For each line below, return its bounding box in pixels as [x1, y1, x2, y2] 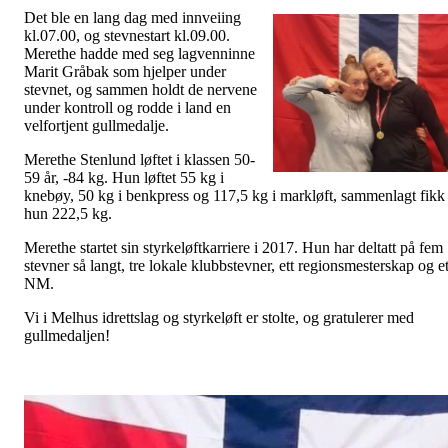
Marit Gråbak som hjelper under [24, 62, 226, 80]
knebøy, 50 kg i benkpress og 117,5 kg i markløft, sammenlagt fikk [24, 186, 445, 204]
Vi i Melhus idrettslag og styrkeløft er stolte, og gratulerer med [24, 308, 414, 326]
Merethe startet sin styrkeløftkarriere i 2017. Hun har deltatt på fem [24, 238, 443, 256]
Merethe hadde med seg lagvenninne [24, 44, 255, 62]
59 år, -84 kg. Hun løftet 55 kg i [24, 168, 224, 186]
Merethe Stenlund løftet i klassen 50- [24, 150, 255, 168]
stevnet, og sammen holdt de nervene [24, 80, 257, 98]
